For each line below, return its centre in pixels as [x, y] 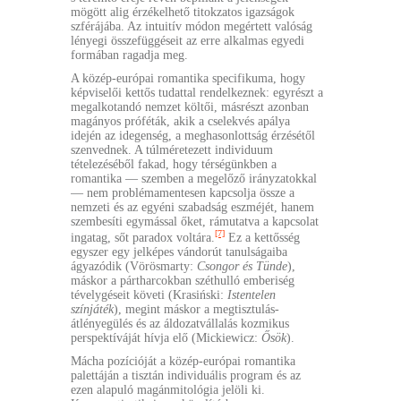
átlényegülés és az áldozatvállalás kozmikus [180, 323]
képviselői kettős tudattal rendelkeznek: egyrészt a [197, 92]
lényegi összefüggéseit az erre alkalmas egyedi [188, 40]
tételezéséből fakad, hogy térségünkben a [174, 164]
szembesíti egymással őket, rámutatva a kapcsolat [195, 221]
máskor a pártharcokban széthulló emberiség [183, 280]
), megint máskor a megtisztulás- [196, 309]
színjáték [92, 309]
